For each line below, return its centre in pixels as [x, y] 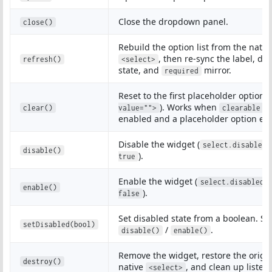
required [182, 71]
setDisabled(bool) [59, 224]
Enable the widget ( [158, 181]
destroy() [42, 261]
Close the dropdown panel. [173, 22]
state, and [140, 70]
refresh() [42, 59]
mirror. [216, 70]
